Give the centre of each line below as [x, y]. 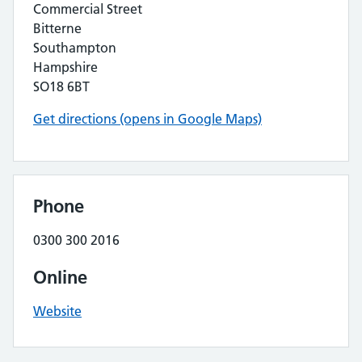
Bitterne [57, 28]
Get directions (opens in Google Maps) [147, 119]
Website [57, 311]
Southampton [75, 48]
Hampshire [65, 67]
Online [60, 277]
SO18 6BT [61, 86]
